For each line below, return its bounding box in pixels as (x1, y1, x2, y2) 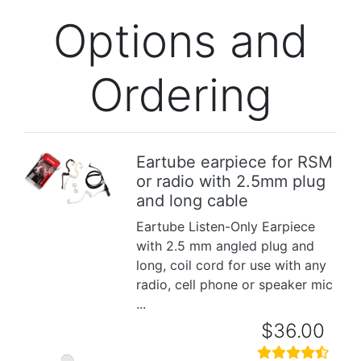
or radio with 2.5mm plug (136, 171, 326, 191)
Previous (29, 179, 82, 196)
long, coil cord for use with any (136, 256, 327, 273)
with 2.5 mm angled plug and (136, 237, 315, 254)
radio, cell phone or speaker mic (136, 276, 334, 293)
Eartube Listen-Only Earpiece (136, 218, 316, 234)
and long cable (136, 190, 249, 210)
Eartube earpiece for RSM (136, 151, 334, 172)
